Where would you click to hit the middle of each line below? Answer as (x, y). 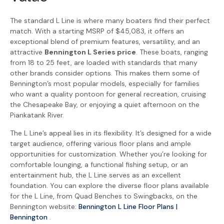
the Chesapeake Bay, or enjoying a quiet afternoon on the (105, 105)
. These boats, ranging (172, 52)
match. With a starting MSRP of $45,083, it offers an (97, 31)
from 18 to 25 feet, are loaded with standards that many (104, 63)
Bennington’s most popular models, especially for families (105, 84)
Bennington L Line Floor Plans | (128, 206)
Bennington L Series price (90, 52)
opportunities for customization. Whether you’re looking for (108, 154)
